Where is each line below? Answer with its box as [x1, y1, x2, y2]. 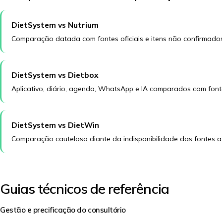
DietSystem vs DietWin [11, 120, 99, 130]
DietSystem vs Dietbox [11, 70, 99, 80]
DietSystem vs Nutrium [11, 20, 99, 30]
